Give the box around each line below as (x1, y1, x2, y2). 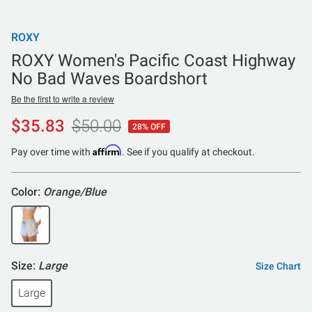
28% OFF (132, 122, 166, 132)
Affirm (93, 144, 122, 157)
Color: (11, 185, 43, 199)
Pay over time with (11, 146, 93, 158)
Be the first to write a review (11, 92, 114, 104)
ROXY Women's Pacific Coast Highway (11, 50, 295, 70)
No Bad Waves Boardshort (11, 68, 208, 88)
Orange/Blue (43, 185, 107, 199)
